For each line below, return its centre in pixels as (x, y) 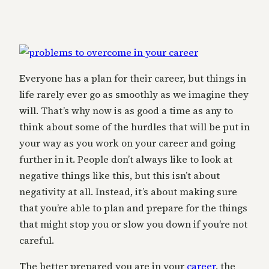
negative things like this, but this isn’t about (119, 176)
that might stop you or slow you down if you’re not (133, 224)
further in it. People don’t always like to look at (126, 159)
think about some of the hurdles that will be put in (134, 127)
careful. (37, 240)
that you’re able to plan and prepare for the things (133, 208)
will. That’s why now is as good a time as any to (126, 111)
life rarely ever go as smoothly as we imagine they (134, 95)
